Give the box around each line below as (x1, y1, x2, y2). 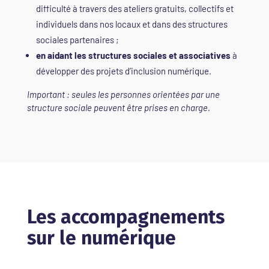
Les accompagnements (26, 205, 225, 228)
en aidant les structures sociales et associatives (35, 49, 231, 61)
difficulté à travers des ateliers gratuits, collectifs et (35, 2, 234, 14)
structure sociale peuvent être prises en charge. (26, 101, 210, 113)
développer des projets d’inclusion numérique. (35, 65, 211, 76)
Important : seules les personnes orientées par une (26, 88, 220, 100)
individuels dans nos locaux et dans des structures (35, 18, 228, 29)
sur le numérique (26, 226, 176, 249)
